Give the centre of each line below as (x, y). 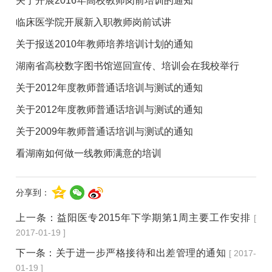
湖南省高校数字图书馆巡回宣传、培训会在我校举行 (128, 66)
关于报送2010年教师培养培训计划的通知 (105, 44)
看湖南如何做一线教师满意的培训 (89, 153)
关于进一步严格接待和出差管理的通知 (141, 253)
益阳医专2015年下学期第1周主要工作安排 (154, 217)
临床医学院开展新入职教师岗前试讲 (94, 22)
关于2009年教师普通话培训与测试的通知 (105, 131)
